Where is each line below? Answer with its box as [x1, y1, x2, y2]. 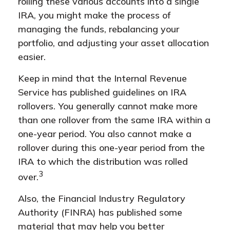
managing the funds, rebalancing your [18, 23, 179, 35]
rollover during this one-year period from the [18, 142, 205, 154]
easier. [18, 51, 46, 63]
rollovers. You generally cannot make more [18, 100, 198, 112]
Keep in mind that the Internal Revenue [18, 72, 187, 84]
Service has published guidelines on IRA [18, 86, 186, 98]
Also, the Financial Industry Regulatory [18, 193, 185, 204]
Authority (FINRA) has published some [18, 206, 182, 218]
